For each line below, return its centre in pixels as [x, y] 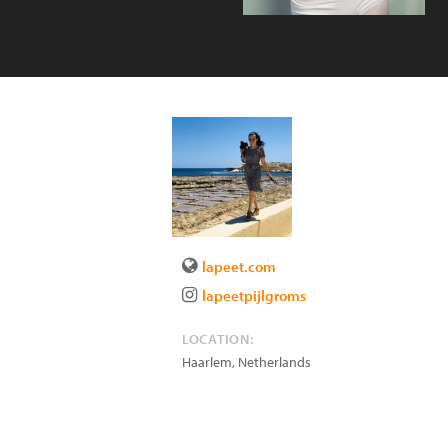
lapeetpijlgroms [254, 295]
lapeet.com [239, 266]
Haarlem [207, 362]
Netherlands [274, 362]
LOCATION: [218, 339]
